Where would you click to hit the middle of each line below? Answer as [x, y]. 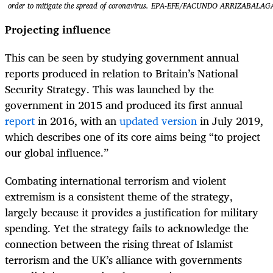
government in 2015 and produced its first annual [124, 105]
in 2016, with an [77, 121]
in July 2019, [230, 121]
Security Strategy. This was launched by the [109, 89]
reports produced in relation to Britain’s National [122, 73]
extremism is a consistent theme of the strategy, [119, 197]
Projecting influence [58, 30]
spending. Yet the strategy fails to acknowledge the [127, 228]
